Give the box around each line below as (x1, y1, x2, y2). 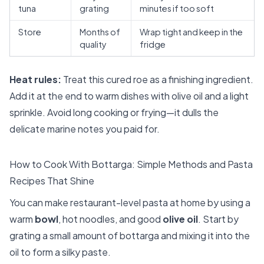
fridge (140, 38, 166, 49)
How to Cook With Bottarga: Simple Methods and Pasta (9, 157, 253, 170)
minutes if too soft (140, 2, 214, 14)
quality (80, 38, 107, 49)
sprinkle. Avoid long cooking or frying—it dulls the (9, 105, 219, 118)
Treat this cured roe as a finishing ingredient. (61, 72, 253, 85)
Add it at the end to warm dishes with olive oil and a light (9, 89, 249, 102)
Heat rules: (9, 72, 61, 85)
